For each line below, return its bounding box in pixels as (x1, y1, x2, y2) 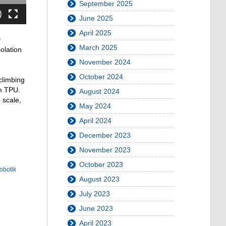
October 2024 (79, 73, 123, 81)
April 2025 (79, 29, 111, 37)
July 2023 (79, 190, 110, 198)
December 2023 (79, 131, 131, 140)
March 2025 (79, 43, 118, 52)
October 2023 (79, 160, 123, 169)
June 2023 (79, 204, 113, 213)
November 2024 (79, 58, 131, 67)
